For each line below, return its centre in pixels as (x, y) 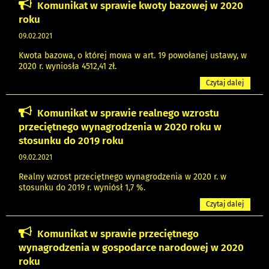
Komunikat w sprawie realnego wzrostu (128, 113)
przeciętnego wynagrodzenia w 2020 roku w (120, 126)
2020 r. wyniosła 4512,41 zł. (68, 66)
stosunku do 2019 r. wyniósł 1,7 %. (82, 187)
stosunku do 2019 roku (71, 140)
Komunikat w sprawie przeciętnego (118, 234)
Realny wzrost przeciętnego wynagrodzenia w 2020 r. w (122, 177)
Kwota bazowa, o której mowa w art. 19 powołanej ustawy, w (133, 55)
